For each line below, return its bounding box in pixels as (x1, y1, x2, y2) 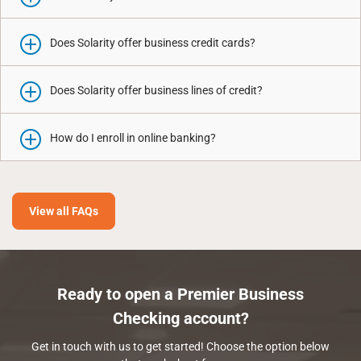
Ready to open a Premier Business (57, 284, 304, 304)
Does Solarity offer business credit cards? (50, 36, 255, 49)
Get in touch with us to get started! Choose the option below (31, 340, 330, 353)
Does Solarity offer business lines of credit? (50, 84, 263, 97)
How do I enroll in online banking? (50, 131, 216, 144)
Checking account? (112, 309, 249, 328)
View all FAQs (29, 205, 98, 218)
